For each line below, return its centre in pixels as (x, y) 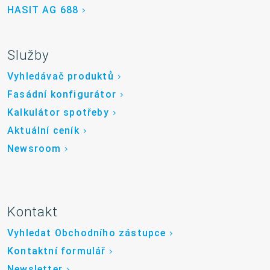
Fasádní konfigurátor (62, 95)
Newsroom (34, 149)
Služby (28, 55)
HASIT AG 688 (43, 10)
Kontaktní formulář (57, 251)
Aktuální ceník (43, 131)
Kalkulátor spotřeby (58, 113)
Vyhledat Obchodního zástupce (87, 233)
